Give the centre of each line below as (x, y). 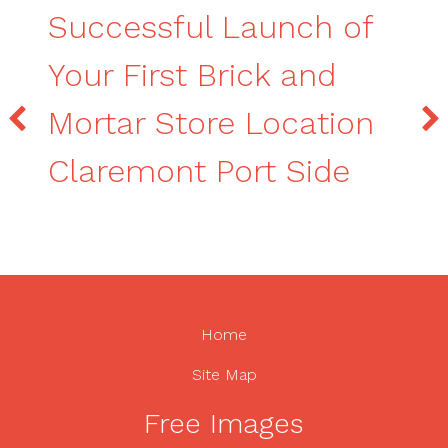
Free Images (224, 424)
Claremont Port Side (199, 171)
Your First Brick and (192, 75)
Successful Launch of (210, 27)
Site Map (224, 375)
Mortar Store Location (211, 123)
